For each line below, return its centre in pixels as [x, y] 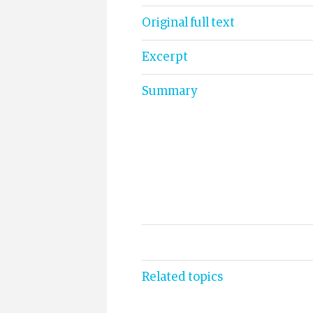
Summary [169, 92]
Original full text [188, 23]
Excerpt [165, 57]
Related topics [182, 277]
